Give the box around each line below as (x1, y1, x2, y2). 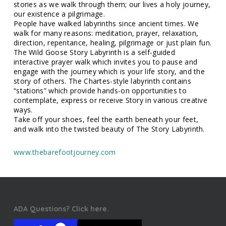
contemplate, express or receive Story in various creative (13, 95, 208, 105)
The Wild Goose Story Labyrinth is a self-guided (13, 47, 176, 58)
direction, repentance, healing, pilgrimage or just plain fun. (13, 38, 212, 48)
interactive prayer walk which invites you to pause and (13, 57, 198, 67)
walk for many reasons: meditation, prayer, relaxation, (13, 28, 199, 38)
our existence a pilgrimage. (13, 9, 105, 19)
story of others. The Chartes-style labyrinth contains (13, 76, 191, 86)
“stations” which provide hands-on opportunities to (13, 86, 187, 96)
